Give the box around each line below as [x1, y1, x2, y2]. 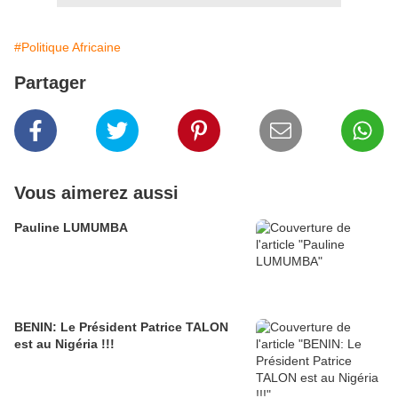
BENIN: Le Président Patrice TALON [14, 320, 228, 335]
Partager [14, 73, 86, 93]
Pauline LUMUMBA [14, 220, 128, 235]
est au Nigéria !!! [14, 337, 115, 352]
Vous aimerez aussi [14, 183, 179, 203]
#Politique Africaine [14, 40, 121, 55]
